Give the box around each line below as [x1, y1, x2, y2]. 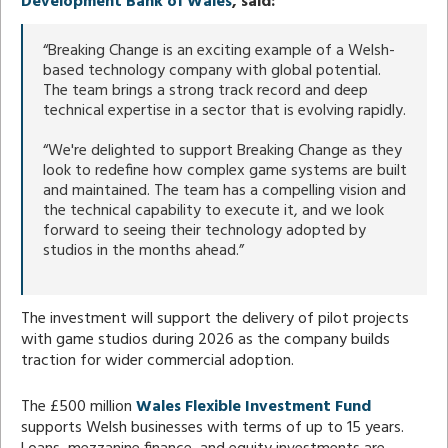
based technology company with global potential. [43, 57, 381, 84]
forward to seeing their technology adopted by [43, 217, 366, 244]
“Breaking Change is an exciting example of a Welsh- [43, 37, 395, 64]
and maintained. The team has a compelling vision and [43, 177, 406, 204]
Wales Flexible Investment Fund [136, 393, 371, 420]
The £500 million [21, 393, 136, 420]
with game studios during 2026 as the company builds [21, 326, 390, 353]
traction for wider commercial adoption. [21, 347, 294, 374]
